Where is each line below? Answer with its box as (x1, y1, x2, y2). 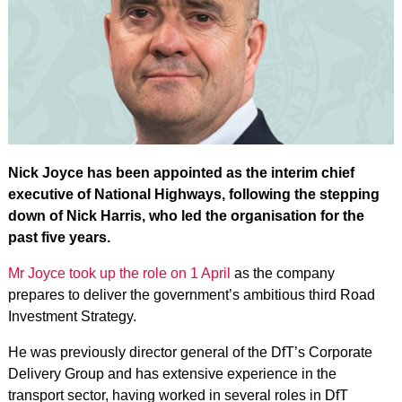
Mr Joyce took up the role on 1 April (7, 265, 231, 281)
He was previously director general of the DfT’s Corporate (7, 344, 372, 360)
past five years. (7, 229, 114, 245)
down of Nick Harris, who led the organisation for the (7, 207, 364, 223)
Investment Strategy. (7, 308, 136, 324)
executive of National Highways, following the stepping (7, 186, 380, 202)
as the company (230, 265, 335, 281)
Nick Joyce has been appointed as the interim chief (7, 164, 354, 180)
